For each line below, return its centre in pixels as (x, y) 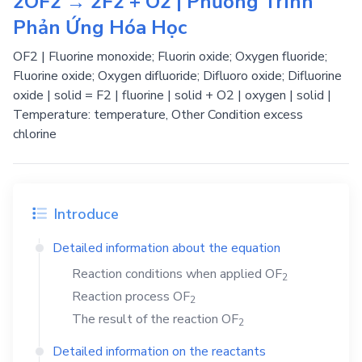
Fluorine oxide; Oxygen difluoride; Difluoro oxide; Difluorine (177, 76)
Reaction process (122, 297)
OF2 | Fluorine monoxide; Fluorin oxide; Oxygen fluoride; (170, 57)
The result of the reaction (147, 319)
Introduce (84, 214)
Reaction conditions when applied (168, 274)
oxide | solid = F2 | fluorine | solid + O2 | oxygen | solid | (172, 95)
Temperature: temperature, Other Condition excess (158, 115)
